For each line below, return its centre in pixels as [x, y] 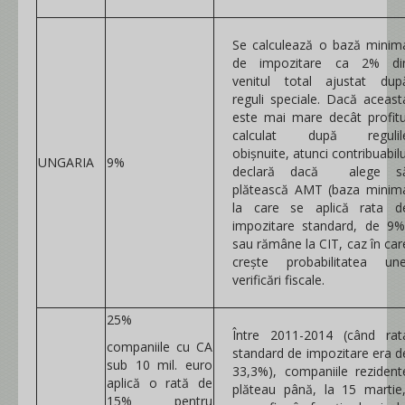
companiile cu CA [160, 347]
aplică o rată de [160, 383]
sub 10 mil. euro [160, 365]
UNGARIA [66, 162]
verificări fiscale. [278, 280]
